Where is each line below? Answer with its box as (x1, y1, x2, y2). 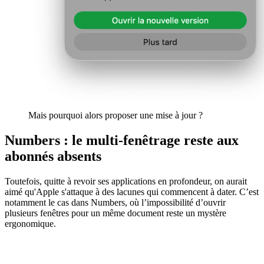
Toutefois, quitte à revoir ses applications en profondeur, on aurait (5, 176, 247, 186)
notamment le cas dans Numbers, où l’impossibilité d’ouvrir (5, 197, 226, 207)
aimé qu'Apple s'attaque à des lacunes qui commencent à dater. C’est (5, 186, 259, 197)
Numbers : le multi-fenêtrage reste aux (5, 132, 239, 148)
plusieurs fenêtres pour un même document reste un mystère (5, 207, 226, 218)
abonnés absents (5, 148, 101, 164)
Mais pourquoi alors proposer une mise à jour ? (28, 110, 203, 120)
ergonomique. (5, 218, 56, 229)
